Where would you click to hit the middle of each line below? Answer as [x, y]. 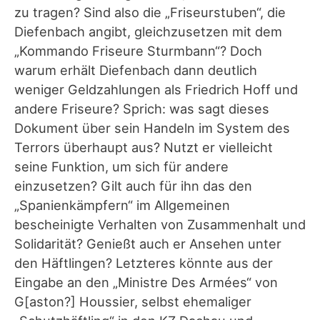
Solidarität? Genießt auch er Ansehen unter [148, 243]
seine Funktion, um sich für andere [121, 166]
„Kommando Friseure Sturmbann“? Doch [138, 50]
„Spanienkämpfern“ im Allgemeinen [122, 205]
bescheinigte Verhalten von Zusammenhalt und [160, 224]
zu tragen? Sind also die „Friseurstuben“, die [150, 12]
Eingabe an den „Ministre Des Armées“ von [146, 282]
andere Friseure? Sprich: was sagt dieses [142, 108]
